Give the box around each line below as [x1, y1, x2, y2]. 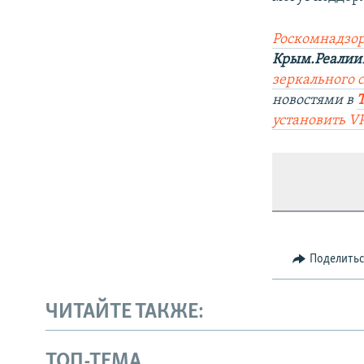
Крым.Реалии [272, 51, 362, 67]
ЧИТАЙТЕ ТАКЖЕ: [45, 301, 204, 324]
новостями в [272, 92, 357, 108]
